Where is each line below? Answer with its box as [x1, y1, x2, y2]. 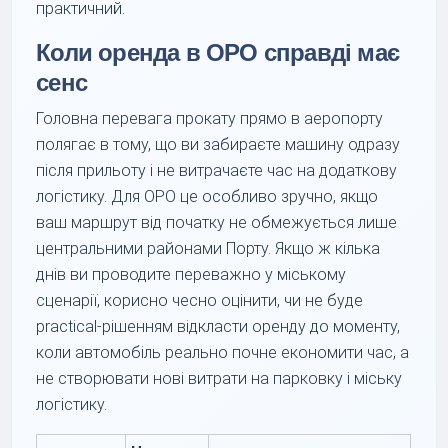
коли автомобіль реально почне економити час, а [36, 342, 410, 362]
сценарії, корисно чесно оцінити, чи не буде [36, 290, 364, 310]
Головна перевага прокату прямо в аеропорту [36, 108, 384, 128]
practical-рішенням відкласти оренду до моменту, [36, 316, 401, 336]
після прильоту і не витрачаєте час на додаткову [36, 160, 398, 180]
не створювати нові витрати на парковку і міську [36, 368, 403, 388]
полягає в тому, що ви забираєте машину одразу [36, 134, 401, 154]
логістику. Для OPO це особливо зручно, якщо [36, 186, 379, 206]
